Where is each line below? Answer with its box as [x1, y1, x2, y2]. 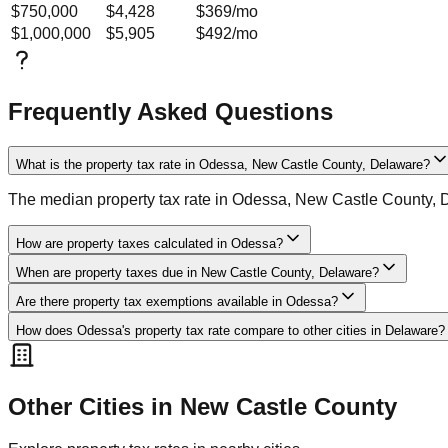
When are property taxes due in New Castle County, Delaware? [16, 265, 379, 281]
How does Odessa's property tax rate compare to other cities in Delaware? [16, 323, 445, 339]
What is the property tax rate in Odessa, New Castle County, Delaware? [16, 157, 430, 173]
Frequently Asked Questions [8, 98, 333, 126]
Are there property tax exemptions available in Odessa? [16, 294, 338, 310]
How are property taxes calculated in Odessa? [16, 236, 283, 252]
